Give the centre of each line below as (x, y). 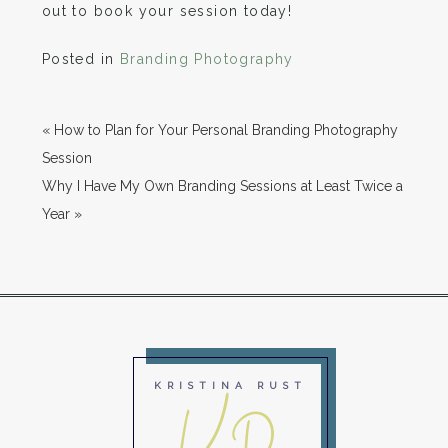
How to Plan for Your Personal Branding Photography (225, 129)
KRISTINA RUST (230, 385)
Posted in (80, 59)
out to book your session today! (167, 11)
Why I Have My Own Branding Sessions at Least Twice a (222, 185)
